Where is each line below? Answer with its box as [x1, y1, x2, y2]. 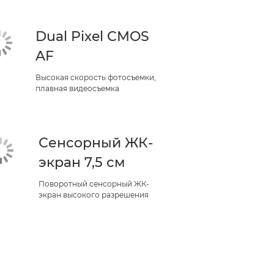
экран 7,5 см [39, 154, 126, 171]
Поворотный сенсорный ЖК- [39, 179, 150, 188]
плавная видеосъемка [35, 84, 119, 93]
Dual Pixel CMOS [35, 28, 149, 45]
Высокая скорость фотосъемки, [35, 73, 156, 82]
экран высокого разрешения [39, 190, 149, 199]
